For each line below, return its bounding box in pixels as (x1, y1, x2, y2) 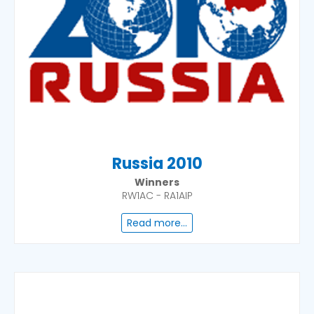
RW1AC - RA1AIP (121, 189, 193, 203)
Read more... (127, 216, 187, 230)
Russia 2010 (111, 153, 203, 175)
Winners (135, 175, 179, 189)
